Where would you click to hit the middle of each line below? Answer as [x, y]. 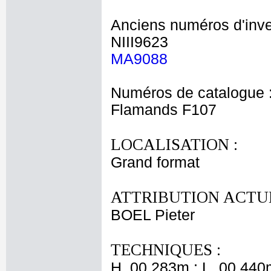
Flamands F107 [164, 110]
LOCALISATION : [174, 145]
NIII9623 [139, 42]
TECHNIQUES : [166, 250]
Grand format [155, 162]
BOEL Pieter [153, 215]
